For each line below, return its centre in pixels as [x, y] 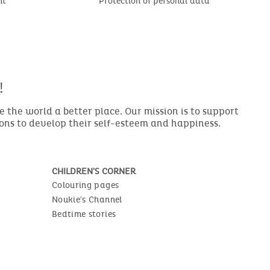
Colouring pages [86, 185]
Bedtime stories [84, 214]
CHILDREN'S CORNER [94, 171]
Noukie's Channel [87, 199]
